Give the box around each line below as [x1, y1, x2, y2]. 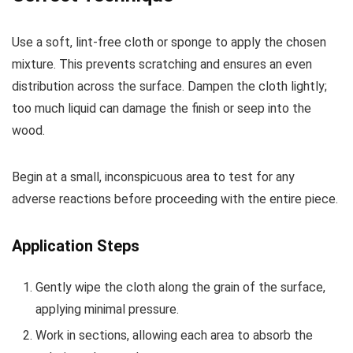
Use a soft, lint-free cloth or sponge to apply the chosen [12, 35, 326, 50]
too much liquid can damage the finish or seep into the [12, 101, 311, 117]
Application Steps [12, 236, 139, 256]
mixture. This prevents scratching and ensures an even [12, 57, 312, 72]
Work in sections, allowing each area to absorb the [35, 328, 313, 344]
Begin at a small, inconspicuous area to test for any [12, 169, 295, 185]
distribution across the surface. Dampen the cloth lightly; [12, 79, 327, 95]
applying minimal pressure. [35, 302, 179, 318]
